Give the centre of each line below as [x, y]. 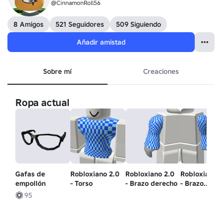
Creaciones [161, 71]
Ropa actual [42, 103]
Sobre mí [57, 71]
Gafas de [30, 174]
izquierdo [196, 193]
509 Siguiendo [139, 24]
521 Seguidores [80, 24]
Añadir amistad [101, 42]
